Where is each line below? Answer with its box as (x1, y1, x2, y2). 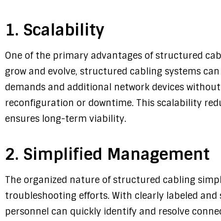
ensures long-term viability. (5, 113, 126, 125)
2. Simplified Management (5, 144, 210, 165)
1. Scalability (5, 20, 104, 41)
